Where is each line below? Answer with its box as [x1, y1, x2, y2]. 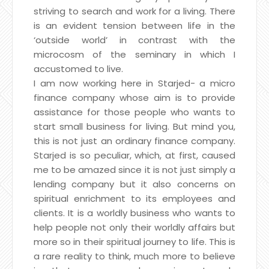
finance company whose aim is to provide [34, 91, 235, 104]
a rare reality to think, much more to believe [34, 249, 235, 262]
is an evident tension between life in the [34, 19, 235, 32]
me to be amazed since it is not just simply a [34, 163, 235, 176]
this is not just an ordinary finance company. [34, 134, 235, 147]
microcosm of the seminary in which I [34, 47, 235, 61]
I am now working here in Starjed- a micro [34, 76, 235, 89]
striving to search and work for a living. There [34, 4, 235, 17]
